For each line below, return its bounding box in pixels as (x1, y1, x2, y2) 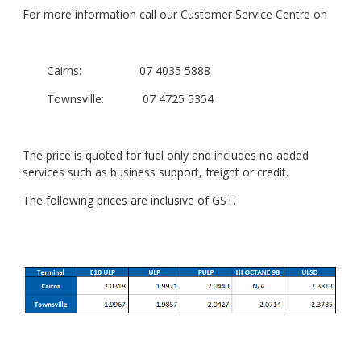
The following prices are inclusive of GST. (23, 192, 239, 208)
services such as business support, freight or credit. (23, 164, 288, 180)
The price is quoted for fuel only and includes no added (23, 147, 309, 163)
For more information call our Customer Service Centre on (23, 6, 327, 22)
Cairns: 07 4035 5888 (47, 62, 210, 78)
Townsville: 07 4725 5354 (47, 90, 214, 106)
